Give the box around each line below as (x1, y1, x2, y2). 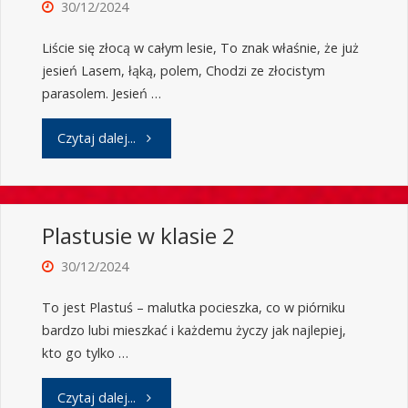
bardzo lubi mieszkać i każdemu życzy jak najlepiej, (41, 321, 346, 340)
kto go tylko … (41, 344, 128, 362)
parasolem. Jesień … (41, 85, 161, 103)
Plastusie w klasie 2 (41, 220, 235, 251)
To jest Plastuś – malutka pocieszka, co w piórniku (41, 299, 345, 317)
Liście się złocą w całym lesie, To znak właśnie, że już (41, 39, 359, 57)
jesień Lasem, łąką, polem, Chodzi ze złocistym (41, 62, 325, 80)
